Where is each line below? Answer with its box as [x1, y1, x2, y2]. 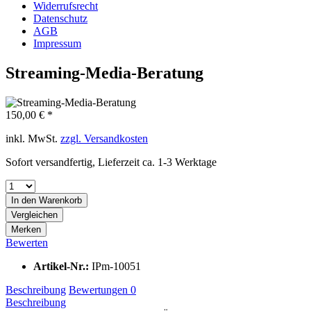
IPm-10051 [92, 260, 141, 272]
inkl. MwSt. [6, 132, 60, 144]
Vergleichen [11, 209, 58, 220]
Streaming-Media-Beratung [6, 63, 203, 82]
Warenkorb [39, 194, 82, 205]
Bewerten [6, 236, 48, 249]
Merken [11, 224, 41, 235]
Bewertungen [69, 283, 131, 296]
